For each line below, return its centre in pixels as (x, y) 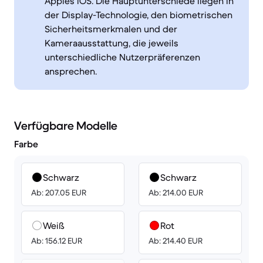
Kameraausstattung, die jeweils (112, 43)
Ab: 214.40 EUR (176, 241)
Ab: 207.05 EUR (59, 193)
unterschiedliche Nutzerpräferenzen (122, 57)
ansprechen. (71, 71)
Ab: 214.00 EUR (176, 193)
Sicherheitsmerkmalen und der (111, 29)
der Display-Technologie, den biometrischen (139, 15)
